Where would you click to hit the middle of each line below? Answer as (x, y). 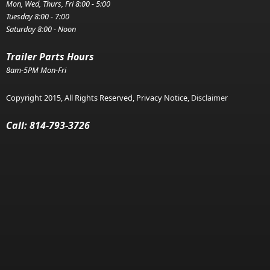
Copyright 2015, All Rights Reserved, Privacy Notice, (99, 97)
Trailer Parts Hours (50, 56)
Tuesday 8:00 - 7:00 (38, 16)
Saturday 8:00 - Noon (41, 29)
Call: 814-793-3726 (48, 125)
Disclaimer (209, 97)
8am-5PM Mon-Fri (36, 70)
